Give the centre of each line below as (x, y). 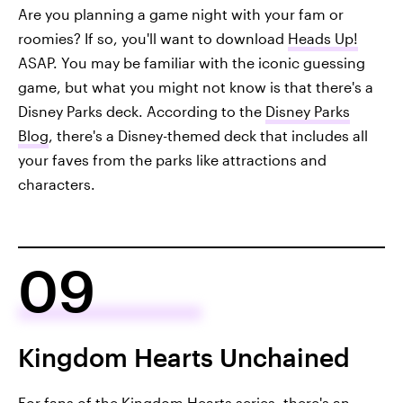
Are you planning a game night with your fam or (181, 13)
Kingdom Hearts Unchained (184, 357)
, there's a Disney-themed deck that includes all (208, 135)
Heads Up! (323, 38)
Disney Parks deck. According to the (142, 111)
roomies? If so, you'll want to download (153, 38)
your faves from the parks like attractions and (172, 159)
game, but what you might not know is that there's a (196, 86)
